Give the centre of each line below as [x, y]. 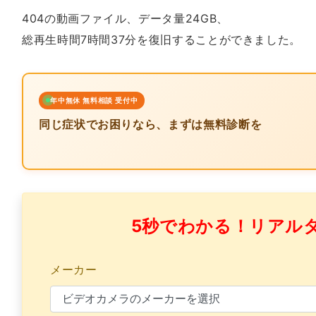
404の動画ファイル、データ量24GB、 [125, 18]
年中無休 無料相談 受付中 [94, 100]
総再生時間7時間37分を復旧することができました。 [162, 39]
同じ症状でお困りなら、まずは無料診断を [151, 124]
